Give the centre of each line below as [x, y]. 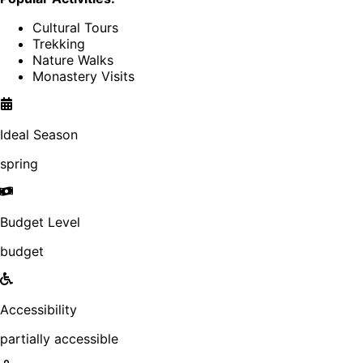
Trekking [59, 44]
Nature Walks [73, 60]
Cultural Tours [75, 28]
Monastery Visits [83, 77]
